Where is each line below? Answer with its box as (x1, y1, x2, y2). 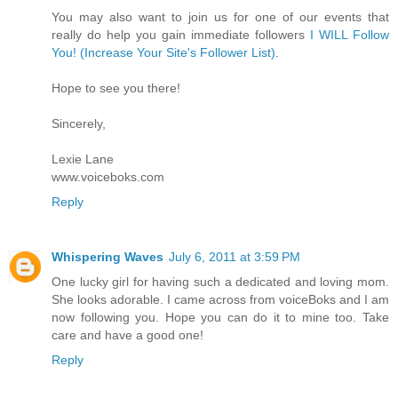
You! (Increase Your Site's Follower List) (52, 44, 275, 60)
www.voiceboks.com (52, 169, 164, 184)
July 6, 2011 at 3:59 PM (169, 249, 300, 264)
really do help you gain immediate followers (52, 27, 310, 42)
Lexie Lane (52, 151, 114, 166)
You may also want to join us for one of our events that (52, 9, 389, 24)
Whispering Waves (52, 249, 163, 264)
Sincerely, (52, 115, 106, 131)
